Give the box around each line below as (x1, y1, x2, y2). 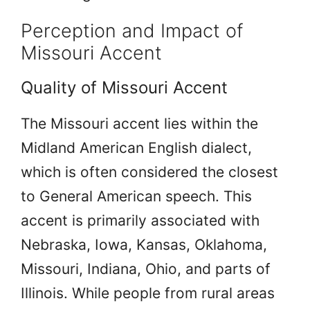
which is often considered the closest (21, 163, 278, 181)
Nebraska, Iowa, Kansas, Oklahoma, (21, 235, 267, 253)
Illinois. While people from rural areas (21, 284, 275, 302)
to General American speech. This (21, 187, 252, 205)
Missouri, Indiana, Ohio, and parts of (21, 259, 271, 277)
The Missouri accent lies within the (21, 114, 258, 132)
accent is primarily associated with (21, 211, 259, 229)
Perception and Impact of (21, 19, 243, 42)
